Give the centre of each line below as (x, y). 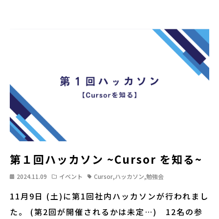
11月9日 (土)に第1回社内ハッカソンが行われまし (109, 196)
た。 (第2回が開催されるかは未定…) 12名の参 (106, 212)
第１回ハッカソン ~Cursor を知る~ (106, 159)
